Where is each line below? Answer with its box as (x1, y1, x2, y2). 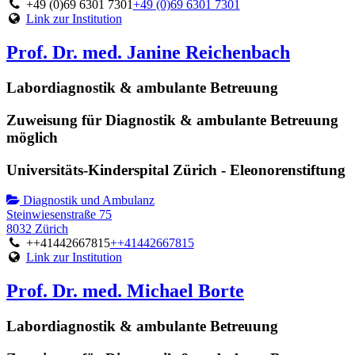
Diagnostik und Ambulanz (20, 193, 155, 208)
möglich (6, 128, 58, 146)
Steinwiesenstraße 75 (6, 208, 112, 222)
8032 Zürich (6, 222, 68, 236)
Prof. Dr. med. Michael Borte (6, 281, 244, 302)
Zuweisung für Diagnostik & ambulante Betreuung (6, 111, 338, 128)
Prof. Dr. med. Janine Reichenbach (6, 42, 290, 63)
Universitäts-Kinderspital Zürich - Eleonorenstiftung (6, 161, 345, 178)
